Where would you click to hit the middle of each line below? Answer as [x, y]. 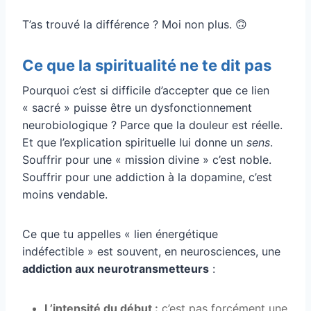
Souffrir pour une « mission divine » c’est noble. [147, 159]
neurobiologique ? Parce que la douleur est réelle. [152, 125]
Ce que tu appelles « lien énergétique [120, 234]
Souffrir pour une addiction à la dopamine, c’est [147, 177]
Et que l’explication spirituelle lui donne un [134, 142]
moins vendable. [65, 194]
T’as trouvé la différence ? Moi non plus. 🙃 [135, 24]
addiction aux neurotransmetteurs [116, 268]
